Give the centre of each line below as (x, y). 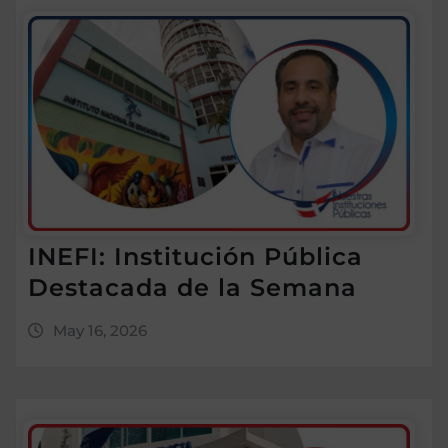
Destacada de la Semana (192, 287)
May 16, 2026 (99, 330)
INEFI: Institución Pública (195, 256)
